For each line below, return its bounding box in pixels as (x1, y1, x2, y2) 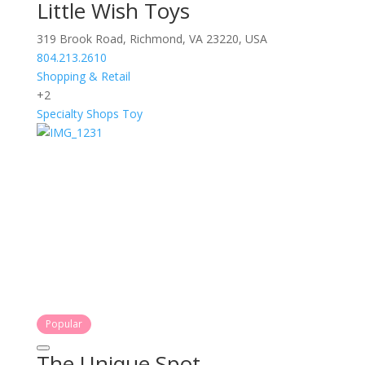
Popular (45, 317, 82, 331)
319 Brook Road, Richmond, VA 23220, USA (36, 31, 267, 46)
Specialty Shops (36, 106, 119, 121)
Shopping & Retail (36, 68, 130, 84)
